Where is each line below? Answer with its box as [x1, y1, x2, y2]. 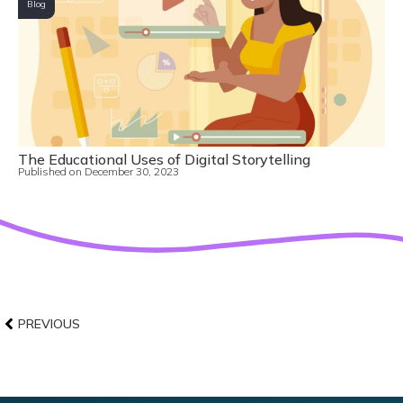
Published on [18, 164, 82, 178]
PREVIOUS [18, 315, 80, 332]
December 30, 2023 [85, 164, 179, 178]
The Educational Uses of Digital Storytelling [18, 149, 310, 168]
